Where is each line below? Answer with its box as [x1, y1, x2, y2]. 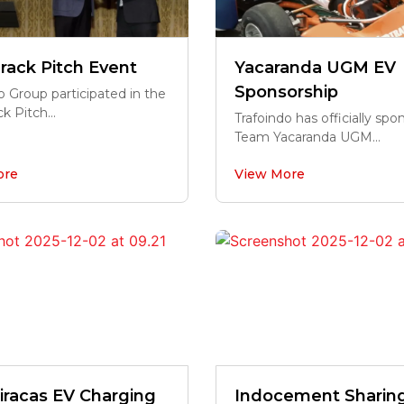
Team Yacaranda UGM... [234, 129, 381, 145]
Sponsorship [234, 82, 338, 102]
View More [234, 166, 305, 182]
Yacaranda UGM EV [234, 58, 396, 78]
